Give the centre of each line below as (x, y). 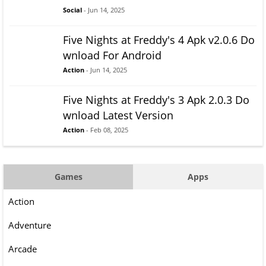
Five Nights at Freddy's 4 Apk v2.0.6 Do (159, 40)
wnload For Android (112, 56)
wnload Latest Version (118, 115)
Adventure (30, 225)
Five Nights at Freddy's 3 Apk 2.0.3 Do (156, 100)
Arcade (23, 249)
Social (72, 10)
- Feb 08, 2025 (106, 130)
